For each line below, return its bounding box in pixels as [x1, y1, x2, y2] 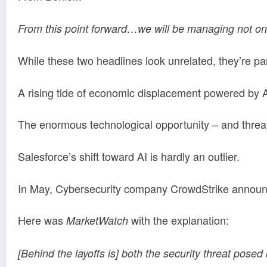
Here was [18, 212, 66, 228]
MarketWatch [66, 213, 128, 228]
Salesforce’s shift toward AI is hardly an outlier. [18, 148, 240, 164]
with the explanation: [128, 212, 229, 228]
